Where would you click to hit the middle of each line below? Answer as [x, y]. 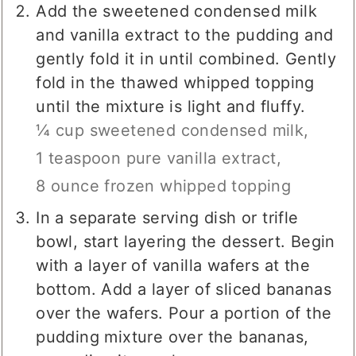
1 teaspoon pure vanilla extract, [159, 159]
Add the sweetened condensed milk [177, 12]
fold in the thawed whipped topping [175, 83]
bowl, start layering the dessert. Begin [186, 242]
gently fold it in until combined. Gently [186, 59]
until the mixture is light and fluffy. [171, 107]
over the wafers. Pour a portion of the [184, 313]
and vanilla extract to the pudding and [185, 35]
